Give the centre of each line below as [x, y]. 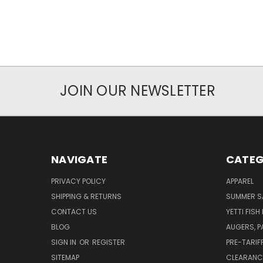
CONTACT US [74, 211]
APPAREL [240, 181]
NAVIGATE [79, 159]
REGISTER [109, 242]
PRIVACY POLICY [78, 181]
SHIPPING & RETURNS [86, 196]
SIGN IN [65, 242]
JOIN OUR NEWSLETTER [138, 90]
